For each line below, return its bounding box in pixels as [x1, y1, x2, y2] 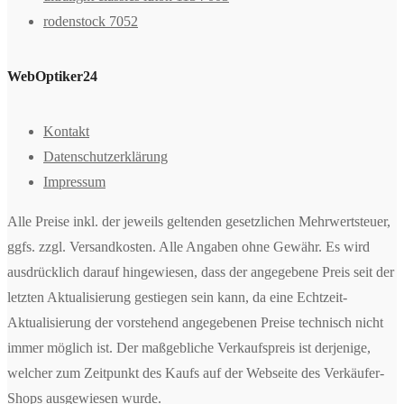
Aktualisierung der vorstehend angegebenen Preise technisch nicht [7, 314, 383, 330]
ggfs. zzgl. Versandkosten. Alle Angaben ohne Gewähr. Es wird [7, 238, 370, 254]
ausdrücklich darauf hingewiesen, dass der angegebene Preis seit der [7, 263, 394, 280]
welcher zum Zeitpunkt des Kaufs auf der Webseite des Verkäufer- [7, 364, 384, 381]
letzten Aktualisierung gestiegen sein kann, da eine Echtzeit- [7, 289, 347, 305]
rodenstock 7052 [43, 14, 138, 30]
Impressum [43, 173, 106, 189]
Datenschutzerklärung [43, 148, 168, 164]
